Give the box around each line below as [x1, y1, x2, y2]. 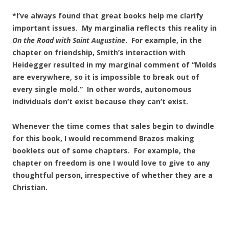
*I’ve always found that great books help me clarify [12, 11, 203, 20]
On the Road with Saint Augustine [12, 35, 125, 45]
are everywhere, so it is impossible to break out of [12, 72, 199, 82]
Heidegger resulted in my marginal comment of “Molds [12, 60, 217, 70]
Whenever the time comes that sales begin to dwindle [12, 121, 214, 131]
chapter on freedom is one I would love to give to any [12, 158, 210, 168]
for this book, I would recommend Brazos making [12, 133, 194, 143]
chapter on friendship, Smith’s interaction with [12, 48, 186, 57]
